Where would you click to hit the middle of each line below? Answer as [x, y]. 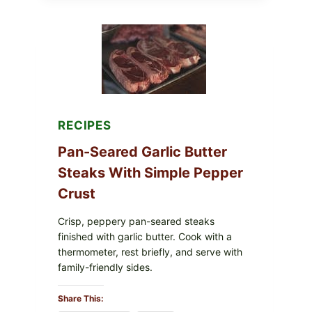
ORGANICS [130, 12]
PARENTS [126, 83]
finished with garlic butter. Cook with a [145, 236]
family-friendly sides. [105, 267]
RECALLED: [130, 60]
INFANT [123, 36]
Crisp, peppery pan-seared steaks [136, 221]
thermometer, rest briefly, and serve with [150, 251]
